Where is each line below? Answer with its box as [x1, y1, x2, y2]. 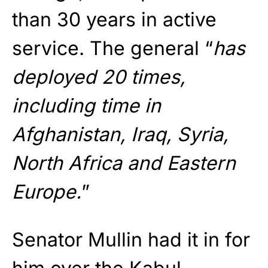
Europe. [12, 179, 81, 203]
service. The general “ [12, 36, 213, 60]
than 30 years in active [12, 7, 217, 31]
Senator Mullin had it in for [12, 227, 250, 251]
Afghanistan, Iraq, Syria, [12, 122, 229, 146]
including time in [12, 93, 161, 117]
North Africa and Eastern [12, 151, 236, 175]
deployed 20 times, [12, 65, 185, 89]
